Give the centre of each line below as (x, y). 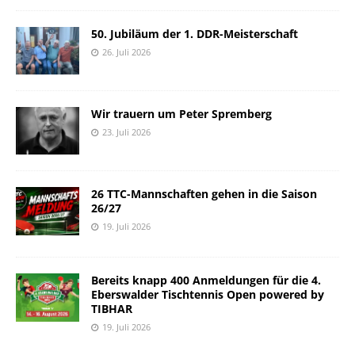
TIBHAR (112, 309)
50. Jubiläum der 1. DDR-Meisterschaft (195, 34)
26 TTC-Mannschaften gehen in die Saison (204, 194)
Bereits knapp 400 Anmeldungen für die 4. (206, 281)
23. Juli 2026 (126, 132)
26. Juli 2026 (126, 52)
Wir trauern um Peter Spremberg (181, 114)
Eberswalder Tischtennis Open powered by (208, 295)
